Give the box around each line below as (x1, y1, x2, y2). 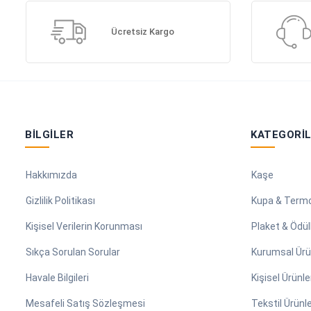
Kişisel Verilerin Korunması (26, 220, 142, 232)
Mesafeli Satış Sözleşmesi (26, 297, 145, 309)
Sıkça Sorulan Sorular (26, 246, 120, 258)
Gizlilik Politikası (26, 194, 95, 206)
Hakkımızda (26, 169, 77, 180)
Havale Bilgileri (26, 271, 89, 283)
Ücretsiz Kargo (110, 26, 174, 37)
